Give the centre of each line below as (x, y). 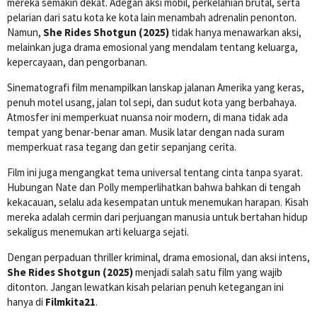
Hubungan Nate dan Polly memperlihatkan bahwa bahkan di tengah (154, 187)
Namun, (25, 32)
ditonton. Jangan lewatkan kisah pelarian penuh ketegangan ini (145, 287)
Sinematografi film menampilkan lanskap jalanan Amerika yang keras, (156, 87)
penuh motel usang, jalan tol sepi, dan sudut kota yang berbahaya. (152, 102)
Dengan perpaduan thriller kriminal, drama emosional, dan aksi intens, (158, 257)
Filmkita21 (70, 301)
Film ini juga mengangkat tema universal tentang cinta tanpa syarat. (155, 172)
